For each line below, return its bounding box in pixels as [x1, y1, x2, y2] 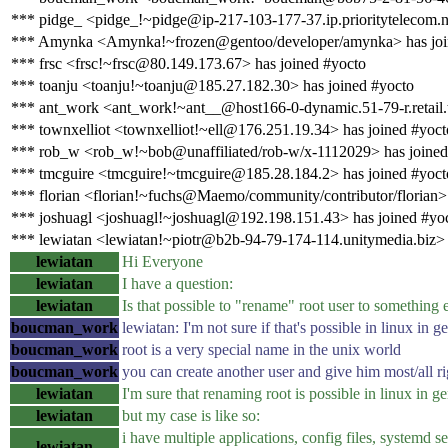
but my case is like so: [122, 406, 260, 424]
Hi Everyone [122, 252, 203, 270]
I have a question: [122, 274, 233, 292]
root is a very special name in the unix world [122, 340, 401, 358]
